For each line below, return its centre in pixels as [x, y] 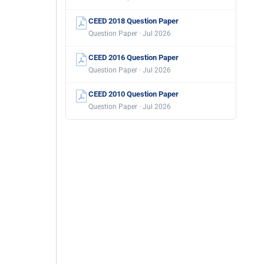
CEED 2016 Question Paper [133, 57]
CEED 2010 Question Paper [133, 94]
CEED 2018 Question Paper [133, 21]
